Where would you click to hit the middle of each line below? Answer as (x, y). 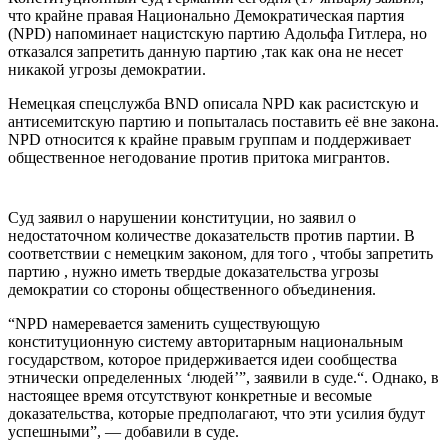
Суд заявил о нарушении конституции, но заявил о (182, 217)
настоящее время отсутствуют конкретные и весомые (190, 395)
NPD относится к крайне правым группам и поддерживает (209, 139)
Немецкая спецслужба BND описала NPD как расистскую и (213, 103)
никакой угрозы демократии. (107, 69)
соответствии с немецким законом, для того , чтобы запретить (220, 253)
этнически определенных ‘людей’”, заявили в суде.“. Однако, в (223, 377)
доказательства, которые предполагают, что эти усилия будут (216, 413)
